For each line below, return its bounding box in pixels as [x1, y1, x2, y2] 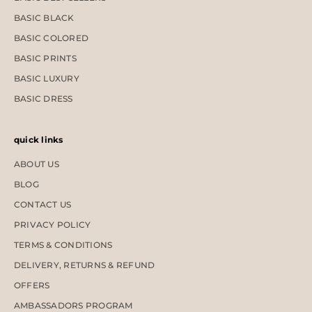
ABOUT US [14, 159, 59, 170]
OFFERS [14, 280, 50, 291]
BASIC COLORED [14, 33, 89, 44]
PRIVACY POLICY [14, 219, 91, 231]
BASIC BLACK [14, 13, 75, 24]
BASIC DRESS [14, 93, 73, 104]
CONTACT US [14, 199, 72, 210]
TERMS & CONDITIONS [14, 240, 113, 251]
